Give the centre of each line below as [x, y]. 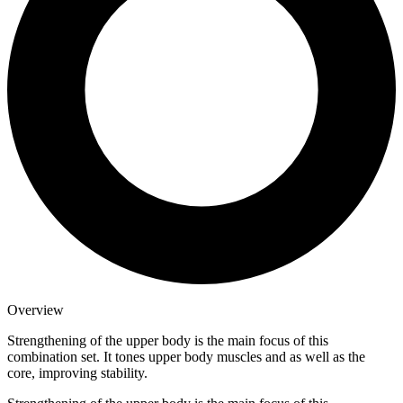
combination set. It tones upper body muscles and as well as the [186, 356]
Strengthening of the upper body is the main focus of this [168, 340]
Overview [36, 309]
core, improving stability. [77, 372]
